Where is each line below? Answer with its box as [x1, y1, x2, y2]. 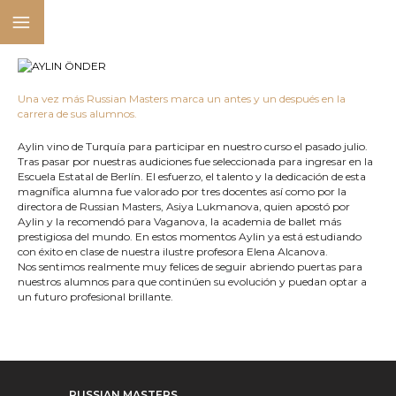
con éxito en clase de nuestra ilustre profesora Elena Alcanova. [18, 245, 328, 258]
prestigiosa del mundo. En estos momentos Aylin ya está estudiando [18, 230, 362, 243]
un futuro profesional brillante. [18, 290, 173, 303]
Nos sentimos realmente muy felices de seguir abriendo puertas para [18, 260, 362, 273]
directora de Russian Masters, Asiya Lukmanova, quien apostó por [18, 200, 350, 213]
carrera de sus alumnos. [18, 107, 137, 120]
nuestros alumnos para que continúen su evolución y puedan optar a [18, 275, 367, 288]
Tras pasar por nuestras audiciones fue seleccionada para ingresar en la [18, 155, 373, 168]
